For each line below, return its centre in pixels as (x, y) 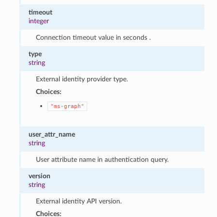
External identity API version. (78, 201)
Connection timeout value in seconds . (93, 37)
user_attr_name (52, 134)
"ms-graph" (67, 106)
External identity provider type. (82, 79)
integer (39, 21)
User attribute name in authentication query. (102, 159)
